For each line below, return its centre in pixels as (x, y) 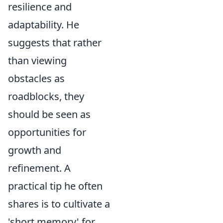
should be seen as (49, 114)
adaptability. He (44, 25)
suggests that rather (55, 43)
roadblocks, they (46, 96)
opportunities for (47, 132)
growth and (35, 150)
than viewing (37, 60)
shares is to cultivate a (59, 204)
